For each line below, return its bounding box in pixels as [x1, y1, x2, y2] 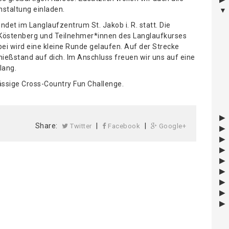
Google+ [157, 122, 186, 130]
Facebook [106, 122, 140, 130]
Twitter [68, 122, 92, 130]
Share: [35, 121, 58, 130]
